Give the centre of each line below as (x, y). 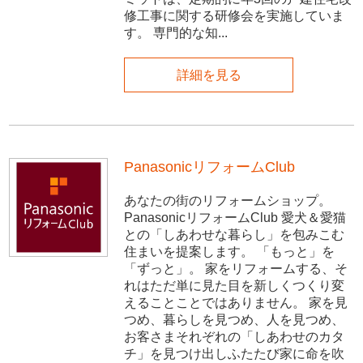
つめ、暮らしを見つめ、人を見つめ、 (235, 319)
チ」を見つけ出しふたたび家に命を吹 (235, 353)
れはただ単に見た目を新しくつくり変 (235, 285)
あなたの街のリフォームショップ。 (228, 200)
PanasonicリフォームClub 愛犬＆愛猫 (235, 217)
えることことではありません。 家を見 (236, 302)
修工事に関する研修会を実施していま (235, 16)
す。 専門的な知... (176, 33)
